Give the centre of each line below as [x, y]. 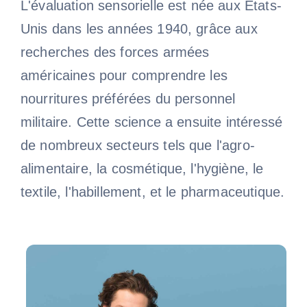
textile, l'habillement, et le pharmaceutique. [152, 192]
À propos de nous [153, 38]
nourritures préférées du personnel [128, 98]
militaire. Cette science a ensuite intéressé [151, 122]
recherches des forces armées [115, 52]
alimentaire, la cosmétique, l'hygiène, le [142, 168]
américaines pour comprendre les [124, 75]
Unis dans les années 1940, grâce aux [139, 28]
